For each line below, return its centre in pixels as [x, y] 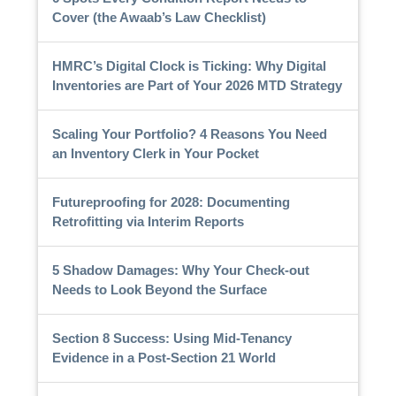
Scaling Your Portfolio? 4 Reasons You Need [189, 133]
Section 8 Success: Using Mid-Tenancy [171, 338]
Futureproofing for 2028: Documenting [171, 202]
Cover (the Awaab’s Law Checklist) [159, 17]
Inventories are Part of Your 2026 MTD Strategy [197, 85]
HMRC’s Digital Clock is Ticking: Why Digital [189, 65]
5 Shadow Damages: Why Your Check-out [180, 270]
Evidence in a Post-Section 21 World [164, 357]
